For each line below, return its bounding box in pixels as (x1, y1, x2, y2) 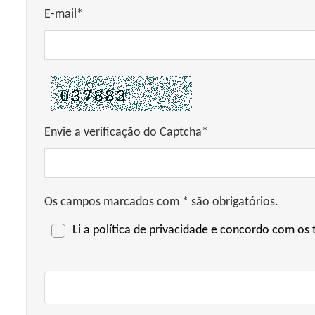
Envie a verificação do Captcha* (44, 126, 208, 139)
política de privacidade (93, 224, 208, 237)
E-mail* (44, 8, 83, 21)
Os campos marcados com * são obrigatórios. (44, 195, 278, 209)
